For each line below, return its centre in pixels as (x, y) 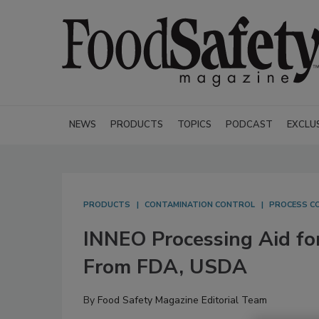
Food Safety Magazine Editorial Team (182, 300)
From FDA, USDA (165, 267)
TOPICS (194, 125)
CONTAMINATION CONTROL (200, 205)
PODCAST (249, 125)
